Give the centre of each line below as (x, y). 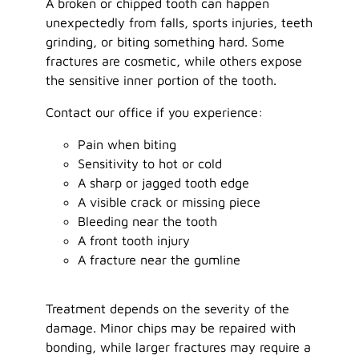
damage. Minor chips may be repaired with (171, 327)
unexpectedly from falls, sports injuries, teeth (179, 22)
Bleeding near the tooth (148, 221)
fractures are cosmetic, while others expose (174, 60)
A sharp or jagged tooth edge (164, 183)
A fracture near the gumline (159, 260)
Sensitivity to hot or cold (150, 163)
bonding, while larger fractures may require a (179, 346)
